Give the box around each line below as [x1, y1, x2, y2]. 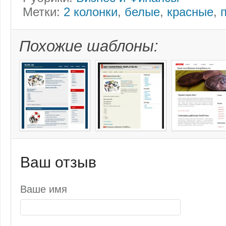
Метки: [23, 5, 64, 19]
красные [167, 5, 213, 19]
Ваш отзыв [20, 154, 96, 171]
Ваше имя [20, 183, 67, 195]
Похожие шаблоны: [19, 37, 158, 55]
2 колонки [64, 5, 118, 19]
